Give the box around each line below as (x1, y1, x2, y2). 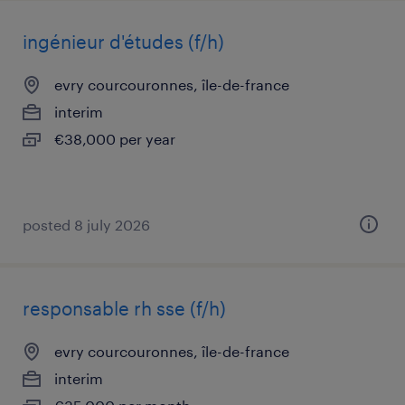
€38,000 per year (54, 130, 175, 147)
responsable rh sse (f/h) (23, 297, 226, 319)
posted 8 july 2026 (23, 216, 150, 233)
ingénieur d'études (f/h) (23, 31, 224, 52)
